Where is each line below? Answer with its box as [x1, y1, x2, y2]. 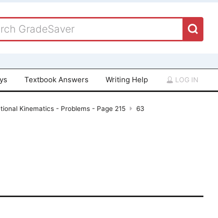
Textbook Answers [24, 74, 89, 84]
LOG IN [173, 75, 199, 84]
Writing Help [105, 74, 148, 84]
